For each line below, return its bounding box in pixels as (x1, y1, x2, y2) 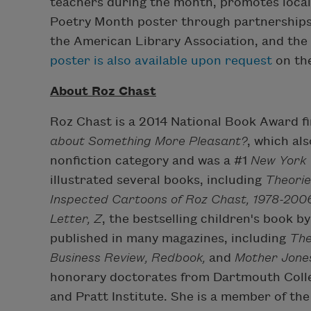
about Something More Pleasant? (50, 134, 247, 148)
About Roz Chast (50, 84, 156, 98)
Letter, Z (50, 212, 102, 226)
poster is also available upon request (50, 53, 272, 67)
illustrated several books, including (50, 173, 265, 187)
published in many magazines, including (50, 231, 289, 245)
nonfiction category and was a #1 (50, 153, 251, 167)
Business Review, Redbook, (50, 251, 205, 264)
